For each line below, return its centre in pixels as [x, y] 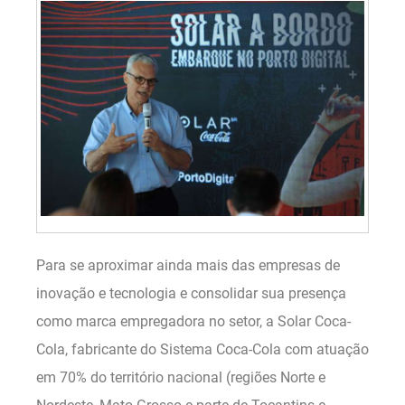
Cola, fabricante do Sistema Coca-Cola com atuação [202, 349]
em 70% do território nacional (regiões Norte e [181, 377]
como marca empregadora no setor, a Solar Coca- [193, 321]
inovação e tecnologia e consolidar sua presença [191, 293]
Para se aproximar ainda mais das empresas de [188, 265]
